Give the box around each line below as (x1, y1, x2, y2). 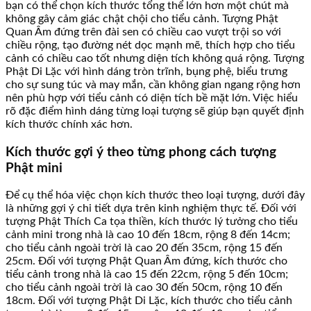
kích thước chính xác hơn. (6, 118, 133, 130)
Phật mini (6, 161, 62, 175)
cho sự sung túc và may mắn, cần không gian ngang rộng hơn (6, 78, 301, 90)
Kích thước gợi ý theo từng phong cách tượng (6, 145, 276, 159)
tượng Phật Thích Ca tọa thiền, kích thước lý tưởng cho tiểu (6, 216, 298, 228)
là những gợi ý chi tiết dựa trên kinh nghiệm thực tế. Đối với (6, 203, 296, 215)
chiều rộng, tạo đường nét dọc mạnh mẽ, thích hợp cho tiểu (6, 39, 295, 51)
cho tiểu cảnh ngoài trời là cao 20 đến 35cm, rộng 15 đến (6, 242, 283, 254)
